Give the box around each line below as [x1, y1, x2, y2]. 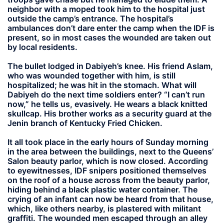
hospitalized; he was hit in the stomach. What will [7, 79, 196, 90]
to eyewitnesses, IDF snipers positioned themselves [7, 165, 206, 175]
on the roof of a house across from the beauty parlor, [7, 174, 210, 185]
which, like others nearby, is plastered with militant [7, 203, 201, 213]
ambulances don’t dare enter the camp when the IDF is [7, 22, 214, 33]
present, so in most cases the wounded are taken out [7, 32, 211, 42]
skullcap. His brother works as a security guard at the [7, 108, 211, 118]
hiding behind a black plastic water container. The [7, 184, 197, 194]
